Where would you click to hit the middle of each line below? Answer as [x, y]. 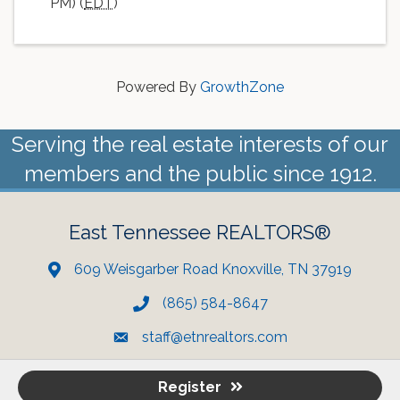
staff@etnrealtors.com [215, 337]
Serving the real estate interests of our [200, 144]
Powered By [158, 87]
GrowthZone [242, 87]
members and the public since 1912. [200, 173]
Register [189, 387]
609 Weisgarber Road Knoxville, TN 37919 [213, 269]
